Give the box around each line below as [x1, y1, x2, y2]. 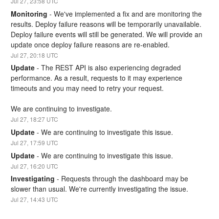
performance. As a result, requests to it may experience [11, 73, 183, 83]
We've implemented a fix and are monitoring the [54, 8, 202, 19]
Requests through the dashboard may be [61, 174, 189, 184]
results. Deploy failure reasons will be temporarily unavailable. [11, 19, 202, 29]
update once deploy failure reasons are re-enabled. [11, 39, 170, 49]
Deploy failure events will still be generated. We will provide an [11, 29, 203, 39]
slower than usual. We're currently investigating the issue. [11, 184, 189, 194]
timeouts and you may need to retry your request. [11, 83, 164, 93]
